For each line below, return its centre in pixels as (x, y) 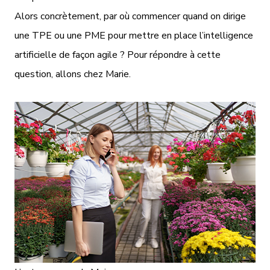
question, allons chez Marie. (73, 74)
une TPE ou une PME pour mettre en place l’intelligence (134, 36)
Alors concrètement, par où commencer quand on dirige (130, 16)
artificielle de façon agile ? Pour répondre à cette (118, 55)
